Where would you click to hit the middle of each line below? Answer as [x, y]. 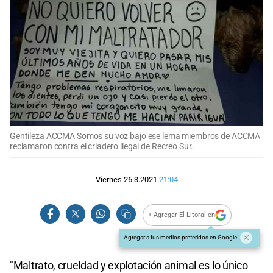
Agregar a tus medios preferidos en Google [180, 237]
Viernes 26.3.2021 [126, 180]
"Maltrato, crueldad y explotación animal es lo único [129, 265]
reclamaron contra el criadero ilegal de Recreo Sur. [102, 146]
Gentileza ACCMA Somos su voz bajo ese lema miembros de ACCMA [135, 136]
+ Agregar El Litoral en [182, 215]
